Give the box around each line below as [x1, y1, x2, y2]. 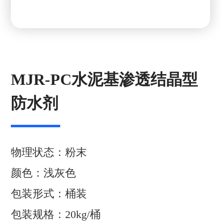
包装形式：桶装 [11, 187, 87, 200]
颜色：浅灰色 [11, 167, 76, 180]
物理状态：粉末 [11, 146, 87, 159]
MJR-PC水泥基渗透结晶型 [11, 71, 198, 89]
